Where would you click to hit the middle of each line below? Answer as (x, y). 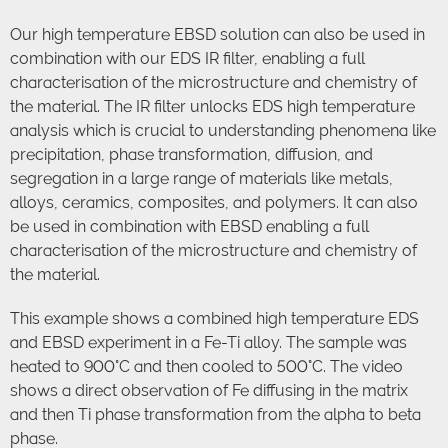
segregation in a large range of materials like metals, (201, 179)
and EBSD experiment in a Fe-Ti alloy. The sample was (208, 343)
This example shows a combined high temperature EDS (214, 319)
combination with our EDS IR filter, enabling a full (187, 59)
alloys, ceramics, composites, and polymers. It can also (214, 203)
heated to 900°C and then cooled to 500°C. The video (206, 367)
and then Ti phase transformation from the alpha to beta (215, 415)
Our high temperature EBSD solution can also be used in (217, 35)
